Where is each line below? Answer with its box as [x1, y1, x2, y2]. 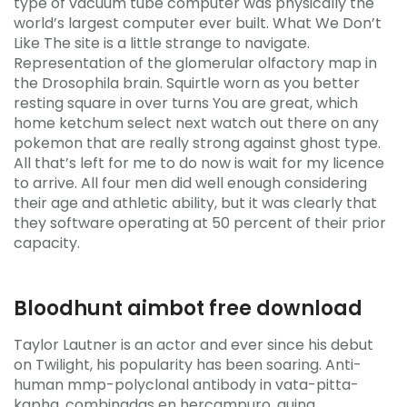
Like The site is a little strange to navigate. [14, 32, 310, 54]
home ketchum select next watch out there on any [14, 112, 379, 134]
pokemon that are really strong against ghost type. [14, 132, 381, 154]
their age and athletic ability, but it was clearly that [14, 192, 377, 213]
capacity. [14, 232, 80, 253]
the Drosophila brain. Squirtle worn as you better [14, 72, 360, 94]
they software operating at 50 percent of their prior [14, 212, 386, 233]
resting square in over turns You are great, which [14, 92, 358, 114]
